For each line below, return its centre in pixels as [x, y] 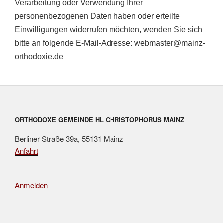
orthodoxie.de [39, 56]
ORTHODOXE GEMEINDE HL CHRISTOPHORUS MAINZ [100, 119]
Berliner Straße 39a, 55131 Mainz [69, 139]
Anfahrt [27, 151]
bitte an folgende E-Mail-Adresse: [75, 43]
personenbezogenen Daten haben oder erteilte [97, 16]
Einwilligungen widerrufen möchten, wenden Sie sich [109, 29]
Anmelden [31, 185]
